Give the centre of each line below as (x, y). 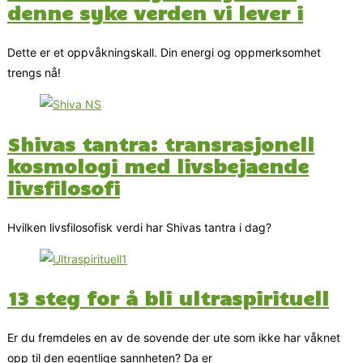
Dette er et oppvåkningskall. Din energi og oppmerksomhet (164, 53)
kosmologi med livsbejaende (158, 165)
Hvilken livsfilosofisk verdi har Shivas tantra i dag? (139, 227)
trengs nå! (34, 73)
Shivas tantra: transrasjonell (161, 143)
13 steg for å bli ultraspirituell (168, 298)
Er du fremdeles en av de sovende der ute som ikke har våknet (174, 338)
